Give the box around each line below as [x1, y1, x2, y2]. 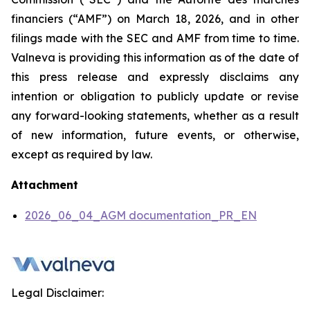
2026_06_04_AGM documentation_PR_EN [25, 208, 257, 222]
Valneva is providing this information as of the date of [11, 51, 299, 64]
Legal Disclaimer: [11, 286, 104, 300]
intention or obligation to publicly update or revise [11, 89, 299, 103]
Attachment [11, 178, 78, 192]
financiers [11, 12, 63, 26]
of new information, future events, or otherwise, [11, 128, 299, 142]
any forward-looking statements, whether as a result [11, 109, 299, 122]
